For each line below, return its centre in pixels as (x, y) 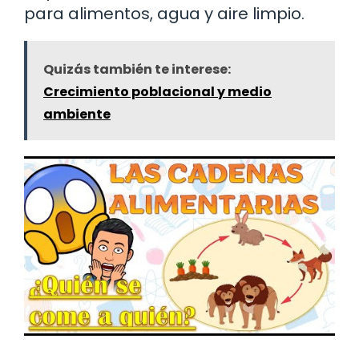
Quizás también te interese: (137, 69)
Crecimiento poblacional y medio (157, 92)
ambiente (77, 114)
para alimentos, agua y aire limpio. (164, 14)
